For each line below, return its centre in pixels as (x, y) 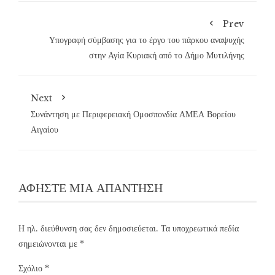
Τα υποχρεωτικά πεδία (200, 229)
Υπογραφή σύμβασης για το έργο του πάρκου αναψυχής (147, 40)
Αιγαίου (45, 130)
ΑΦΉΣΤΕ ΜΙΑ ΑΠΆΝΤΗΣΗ (91, 187)
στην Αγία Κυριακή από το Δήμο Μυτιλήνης (167, 56)
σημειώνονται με (49, 244)
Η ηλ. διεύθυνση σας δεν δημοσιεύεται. (88, 229)
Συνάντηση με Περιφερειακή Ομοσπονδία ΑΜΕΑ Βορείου (133, 114)
